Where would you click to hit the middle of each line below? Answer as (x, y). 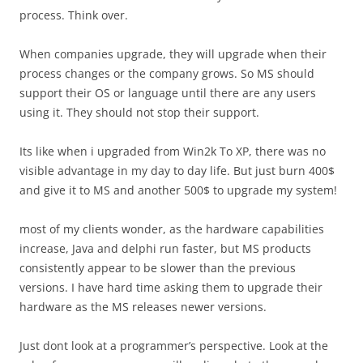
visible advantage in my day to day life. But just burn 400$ (177, 171)
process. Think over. (74, 15)
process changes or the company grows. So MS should (167, 73)
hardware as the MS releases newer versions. (143, 307)
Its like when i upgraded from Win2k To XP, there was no (173, 151)
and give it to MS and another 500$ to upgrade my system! (178, 190)
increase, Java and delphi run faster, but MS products (165, 248)
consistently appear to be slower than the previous (158, 268)
